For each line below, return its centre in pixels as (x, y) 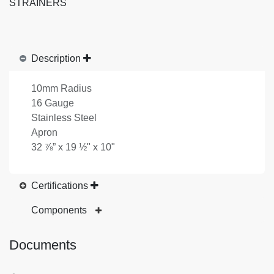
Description (56, 58)
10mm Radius (61, 88)
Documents (43, 245)
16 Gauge (53, 103)
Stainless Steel (64, 117)
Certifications (60, 185)
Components (60, 210)
